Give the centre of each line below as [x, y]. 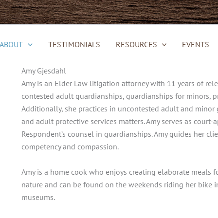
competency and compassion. [70, 146]
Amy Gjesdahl [44, 71]
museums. [38, 197]
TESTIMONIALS [74, 44]
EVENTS [196, 44]
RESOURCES [136, 44]
